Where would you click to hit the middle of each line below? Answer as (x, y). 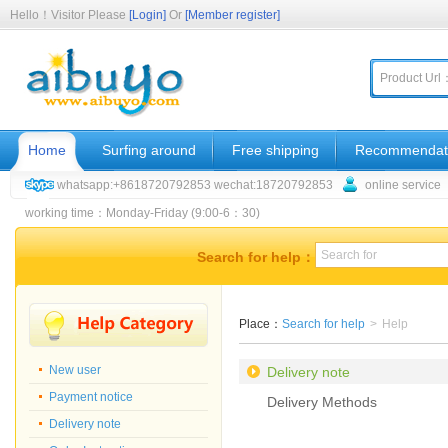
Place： (260, 324)
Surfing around (149, 150)
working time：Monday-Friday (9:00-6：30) (142, 213)
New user (75, 370)
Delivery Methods (322, 402)
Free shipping (275, 150)
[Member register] (232, 15)
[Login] (147, 15)
